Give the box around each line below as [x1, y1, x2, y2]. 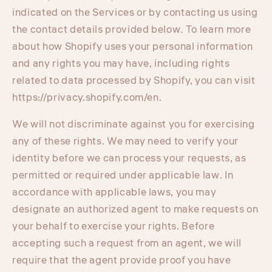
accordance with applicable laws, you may [12, 185, 217, 200]
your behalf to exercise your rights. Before [12, 219, 215, 234]
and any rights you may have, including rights [12, 56, 230, 71]
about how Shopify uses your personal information [12, 39, 253, 54]
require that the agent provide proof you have [12, 253, 231, 268]
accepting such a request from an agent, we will [12, 236, 242, 251]
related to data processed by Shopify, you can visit [12, 73, 256, 88]
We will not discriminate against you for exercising [12, 117, 255, 132]
